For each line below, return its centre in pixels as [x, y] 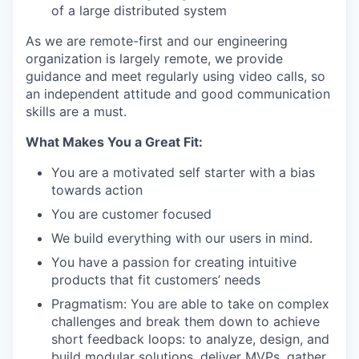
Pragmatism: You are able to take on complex [190, 304]
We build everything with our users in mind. [182, 238]
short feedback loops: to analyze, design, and [190, 339]
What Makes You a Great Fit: [114, 142]
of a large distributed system [139, 10]
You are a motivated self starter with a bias [183, 172]
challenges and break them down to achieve [186, 321]
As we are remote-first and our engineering [157, 41]
